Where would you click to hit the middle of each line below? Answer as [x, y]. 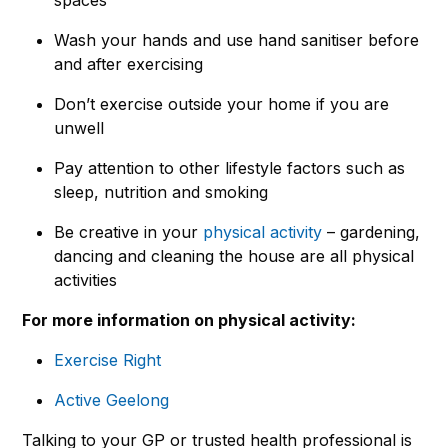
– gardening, [371, 231]
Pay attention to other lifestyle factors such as [229, 167]
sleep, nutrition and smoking [161, 191]
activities [85, 279]
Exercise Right [107, 359]
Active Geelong [111, 399]
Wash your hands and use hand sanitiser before [236, 39]
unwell [79, 127]
